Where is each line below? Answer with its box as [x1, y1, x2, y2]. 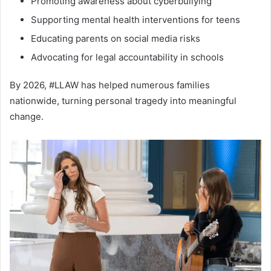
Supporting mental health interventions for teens [31, 14, 240, 26]
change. [10, 111, 44, 123]
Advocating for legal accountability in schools [31, 51, 224, 64]
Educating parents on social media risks [31, 33, 200, 45]
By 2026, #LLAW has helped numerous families [10, 79, 210, 91]
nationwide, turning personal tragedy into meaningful [10, 95, 237, 107]
